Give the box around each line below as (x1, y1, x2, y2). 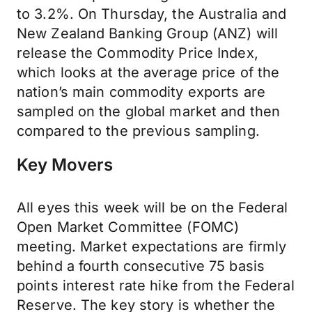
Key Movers (17, 155, 113, 175)
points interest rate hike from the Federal (17, 277, 295, 294)
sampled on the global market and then (17, 103, 281, 120)
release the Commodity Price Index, (17, 45, 258, 61)
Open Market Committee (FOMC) (17, 219, 240, 235)
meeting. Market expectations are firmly (17, 238, 287, 255)
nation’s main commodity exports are (17, 84, 265, 100)
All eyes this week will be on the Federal (17, 199, 288, 216)
